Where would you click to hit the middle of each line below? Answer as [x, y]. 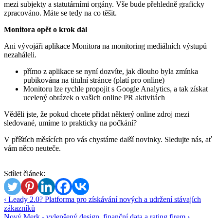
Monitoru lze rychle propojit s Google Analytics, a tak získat [116, 89]
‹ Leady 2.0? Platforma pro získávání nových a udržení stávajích [102, 199]
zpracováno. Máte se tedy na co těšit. [60, 13]
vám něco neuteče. [32, 148]
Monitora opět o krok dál [45, 29]
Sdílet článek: [25, 173]
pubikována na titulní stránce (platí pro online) [94, 80]
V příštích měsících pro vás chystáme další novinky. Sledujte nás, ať [108, 139]
